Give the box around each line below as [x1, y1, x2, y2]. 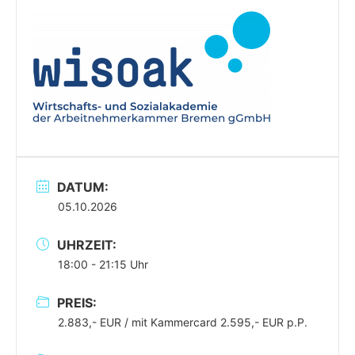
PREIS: [57, 294, 97, 311]
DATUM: [57, 178, 109, 195]
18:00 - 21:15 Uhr [58, 257, 148, 271]
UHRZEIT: [57, 236, 116, 253]
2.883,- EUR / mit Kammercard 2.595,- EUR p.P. [58, 315, 307, 329]
